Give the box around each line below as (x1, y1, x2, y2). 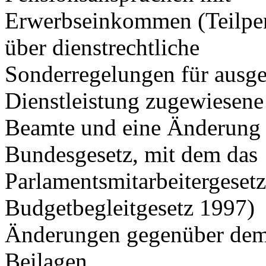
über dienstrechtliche (5, 34, 199, 60)
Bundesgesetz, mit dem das (5, 141, 258, 167)
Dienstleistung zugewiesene (5, 88, 264, 113)
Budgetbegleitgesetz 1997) (5, 195, 255, 220)
